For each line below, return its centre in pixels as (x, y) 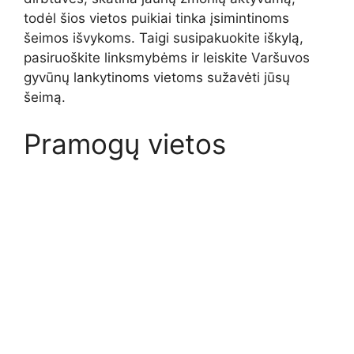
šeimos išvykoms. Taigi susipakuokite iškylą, (164, 38)
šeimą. (45, 97)
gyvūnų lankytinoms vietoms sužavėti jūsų (157, 77)
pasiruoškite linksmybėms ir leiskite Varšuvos (167, 57)
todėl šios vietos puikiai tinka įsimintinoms (156, 18)
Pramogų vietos (125, 144)
